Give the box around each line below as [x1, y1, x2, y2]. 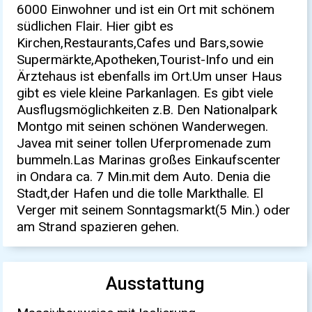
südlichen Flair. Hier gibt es [17, 17, 174, 34]
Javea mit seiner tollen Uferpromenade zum [17, 134, 272, 151]
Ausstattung [105, 272, 205, 294]
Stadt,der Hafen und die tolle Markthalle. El [17, 185, 264, 201]
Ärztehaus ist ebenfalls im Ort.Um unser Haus [17, 68, 283, 84]
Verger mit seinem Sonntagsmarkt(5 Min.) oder [17, 201, 291, 218]
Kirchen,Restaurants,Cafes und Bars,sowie [17, 34, 264, 51]
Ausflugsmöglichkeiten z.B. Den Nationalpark [17, 101, 278, 118]
